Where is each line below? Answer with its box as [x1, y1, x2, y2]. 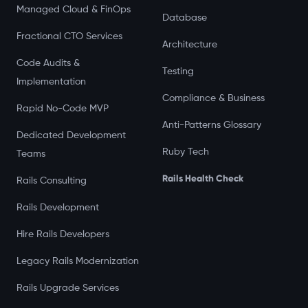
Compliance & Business [162, 93, 265, 103]
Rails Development [16, 203, 99, 212]
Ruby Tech [162, 147, 209, 157]
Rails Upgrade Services [16, 283, 119, 293]
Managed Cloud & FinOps [16, 5, 131, 14]
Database [162, 13, 207, 23]
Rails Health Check [162, 172, 243, 184]
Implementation [16, 77, 86, 87]
